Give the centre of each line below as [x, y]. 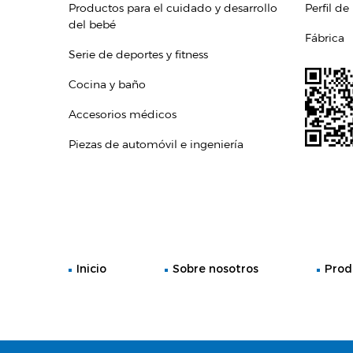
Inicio [91, 268]
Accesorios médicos [123, 114]
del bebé [92, 24]
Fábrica [325, 37]
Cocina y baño [107, 84]
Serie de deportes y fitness [138, 54]
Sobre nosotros [216, 268]
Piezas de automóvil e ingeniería [156, 144]
